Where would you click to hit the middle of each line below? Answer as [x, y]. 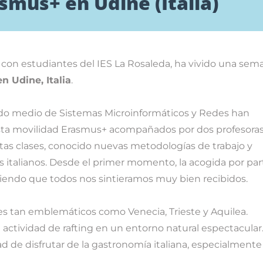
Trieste [185, 212]
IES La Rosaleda [134, 64]
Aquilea [228, 212]
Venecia [146, 212]
